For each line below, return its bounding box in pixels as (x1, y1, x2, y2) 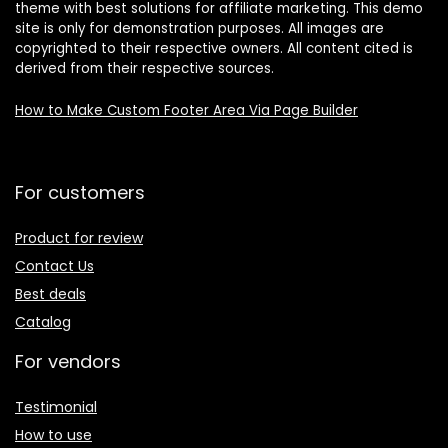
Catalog (15, 311, 71, 332)
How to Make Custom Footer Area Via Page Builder (15, 100, 358, 120)
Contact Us (15, 255, 94, 276)
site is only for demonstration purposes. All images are (15, 18, 384, 38)
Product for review (15, 227, 143, 248)
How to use (15, 424, 92, 445)
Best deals (15, 283, 86, 304)
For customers (15, 179, 145, 205)
